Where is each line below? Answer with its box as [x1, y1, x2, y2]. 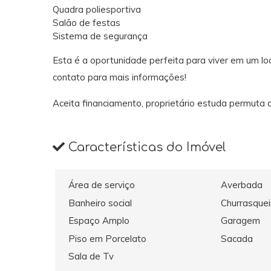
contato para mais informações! [53, 71, 186, 83]
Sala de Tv [68, 250, 114, 263]
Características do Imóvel [65, 140, 226, 154]
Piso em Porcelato [68, 232, 147, 244]
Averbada [220, 179, 263, 191]
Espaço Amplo [68, 215, 130, 227]
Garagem [220, 215, 260, 227]
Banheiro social [68, 197, 132, 209]
